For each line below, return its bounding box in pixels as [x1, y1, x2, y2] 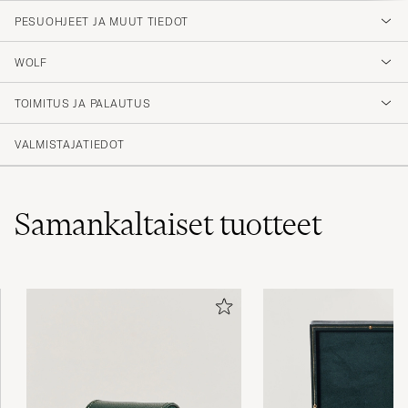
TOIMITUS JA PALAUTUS [15, 96, 151, 110]
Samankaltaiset [15, 204, 219, 243]
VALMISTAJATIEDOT [15, 137, 125, 151]
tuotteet [219, 204, 321, 243]
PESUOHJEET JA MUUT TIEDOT [15, 14, 189, 28]
